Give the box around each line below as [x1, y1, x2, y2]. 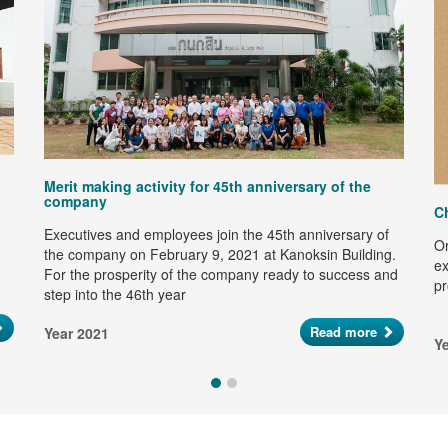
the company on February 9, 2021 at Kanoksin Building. [44, 244, 396, 265]
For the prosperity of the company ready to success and [44, 264, 398, 285]
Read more [310, 322, 377, 342]
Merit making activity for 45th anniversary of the [44, 176, 371, 197]
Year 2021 [44, 323, 109, 344]
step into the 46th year [44, 284, 186, 305]
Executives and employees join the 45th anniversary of [44, 224, 389, 245]
